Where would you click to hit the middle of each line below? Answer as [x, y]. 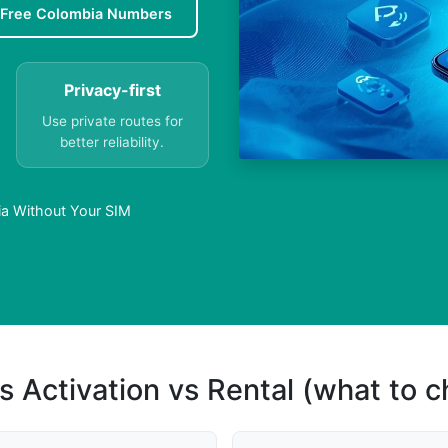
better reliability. [112, 142]
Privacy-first [112, 90]
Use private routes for [112, 121]
